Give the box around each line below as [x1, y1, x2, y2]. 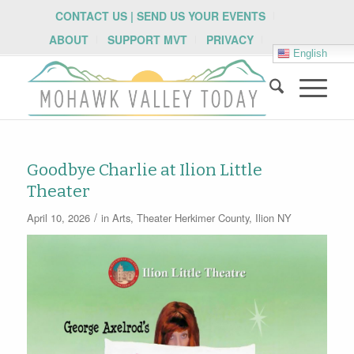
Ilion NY [254, 210, 292, 225]
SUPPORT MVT [107, 32, 188, 47]
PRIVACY [206, 32, 254, 47]
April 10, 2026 [26, 210, 90, 225]
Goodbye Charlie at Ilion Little [26, 160, 262, 180]
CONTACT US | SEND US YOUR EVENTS [55, 8, 266, 24]
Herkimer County [174, 210, 249, 225]
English [290, 47, 328, 59]
